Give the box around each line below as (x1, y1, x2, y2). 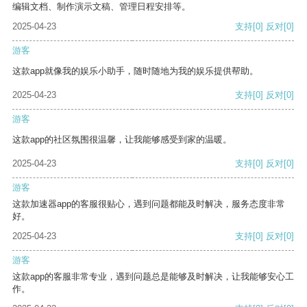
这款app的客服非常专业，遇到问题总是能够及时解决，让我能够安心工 (12, 271, 294, 282)
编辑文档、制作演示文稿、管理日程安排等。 (12, 1, 191, 12)
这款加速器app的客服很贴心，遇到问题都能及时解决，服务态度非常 (12, 199, 285, 210)
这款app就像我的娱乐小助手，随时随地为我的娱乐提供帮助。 (12, 66, 258, 77)
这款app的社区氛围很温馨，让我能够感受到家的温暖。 (12, 134, 232, 145)
